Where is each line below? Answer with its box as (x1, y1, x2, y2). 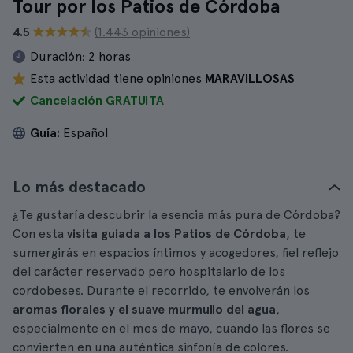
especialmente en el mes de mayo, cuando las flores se (13, 321, 330, 336)
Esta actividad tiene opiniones (30, 71, 205, 86)
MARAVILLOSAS (205, 71, 295, 86)
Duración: (30, 49, 85, 64)
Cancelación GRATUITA (30, 93, 164, 108)
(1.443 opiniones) (95, 24, 190, 39)
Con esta (13, 226, 67, 241)
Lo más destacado (13, 177, 146, 196)
